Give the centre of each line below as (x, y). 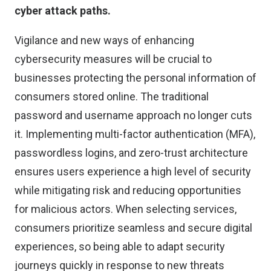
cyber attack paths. (64, 11)
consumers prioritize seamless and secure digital (133, 228)
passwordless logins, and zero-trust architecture (131, 153)
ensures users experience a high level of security (133, 171)
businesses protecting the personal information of (135, 78)
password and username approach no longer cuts (133, 115)
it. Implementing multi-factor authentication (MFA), (135, 134)
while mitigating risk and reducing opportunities (128, 190)
